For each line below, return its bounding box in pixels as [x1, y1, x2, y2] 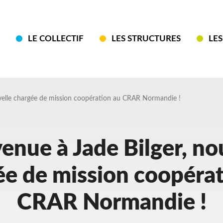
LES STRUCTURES [111, 34, 181, 43]
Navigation [8, 40, 90, 57]
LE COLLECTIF [28, 34, 84, 43]
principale [8, 59, 82, 76]
